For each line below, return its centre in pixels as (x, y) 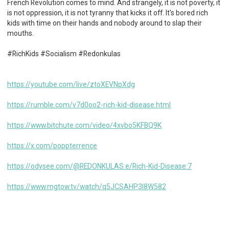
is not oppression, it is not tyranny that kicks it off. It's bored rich (107, 13)
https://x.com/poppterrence (52, 146)
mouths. (20, 33)
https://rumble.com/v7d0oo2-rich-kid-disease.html (89, 105)
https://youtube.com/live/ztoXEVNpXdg (71, 85)
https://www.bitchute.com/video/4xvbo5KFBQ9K (84, 125)
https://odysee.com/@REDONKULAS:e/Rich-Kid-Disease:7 (99, 166)
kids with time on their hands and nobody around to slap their (104, 23)
